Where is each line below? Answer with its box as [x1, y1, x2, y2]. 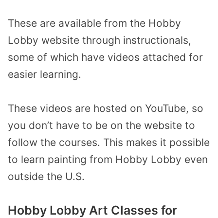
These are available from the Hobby [8, 17, 181, 29]
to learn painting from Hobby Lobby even [8, 153, 208, 166]
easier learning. [8, 68, 81, 80]
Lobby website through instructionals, [8, 34, 191, 46]
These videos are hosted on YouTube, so [8, 102, 203, 115]
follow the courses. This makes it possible [8, 136, 210, 149]
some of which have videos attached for [8, 51, 203, 63]
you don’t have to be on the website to [8, 119, 195, 132]
